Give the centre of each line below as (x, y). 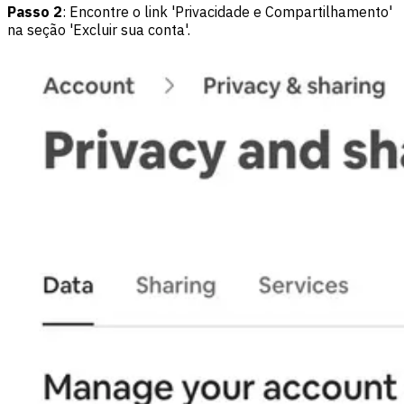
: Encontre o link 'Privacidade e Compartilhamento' (227, 12)
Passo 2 (35, 12)
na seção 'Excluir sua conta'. (99, 30)
